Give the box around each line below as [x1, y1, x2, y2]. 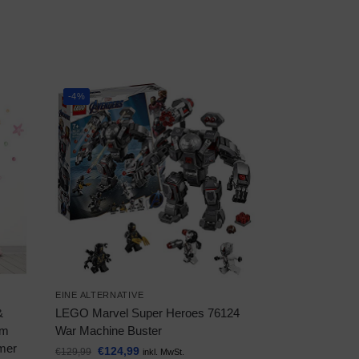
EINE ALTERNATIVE [55, 289, 144, 300]
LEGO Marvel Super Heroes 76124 [55, 305, 240, 320]
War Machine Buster [55, 323, 163, 337]
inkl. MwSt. [143, 346, 185, 357]
